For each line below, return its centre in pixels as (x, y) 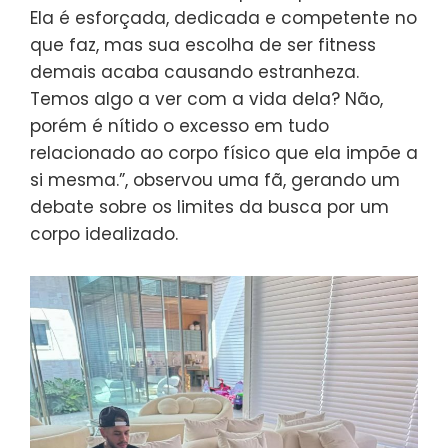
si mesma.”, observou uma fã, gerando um (215, 180)
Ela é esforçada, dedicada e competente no (223, 18)
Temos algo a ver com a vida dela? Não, (206, 99)
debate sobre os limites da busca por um (209, 207)
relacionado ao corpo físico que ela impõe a (224, 153)
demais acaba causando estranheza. (194, 72)
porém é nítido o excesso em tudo (179, 126)
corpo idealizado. (104, 234)
